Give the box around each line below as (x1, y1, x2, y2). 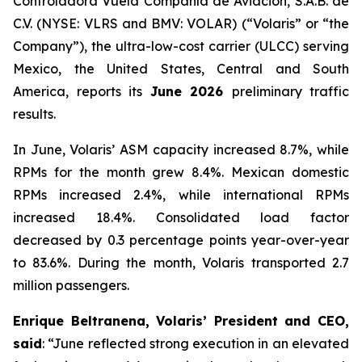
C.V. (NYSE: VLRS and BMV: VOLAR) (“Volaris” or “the (13, 15, 349, 32)
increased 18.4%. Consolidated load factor (13, 209, 349, 225)
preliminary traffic (231, 83, 349, 99)
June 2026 (149, 83, 232, 99)
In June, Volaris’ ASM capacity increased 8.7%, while (13, 141, 349, 158)
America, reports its (13, 83, 150, 99)
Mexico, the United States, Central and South (13, 61, 349, 77)
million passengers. (13, 277, 129, 293)
